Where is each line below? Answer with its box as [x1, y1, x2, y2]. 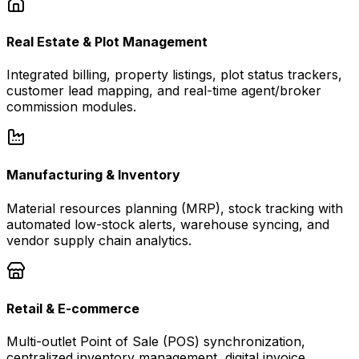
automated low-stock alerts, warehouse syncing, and [6, 216, 329, 232]
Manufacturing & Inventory [6, 167, 180, 184]
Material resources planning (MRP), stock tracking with [6, 200, 343, 216]
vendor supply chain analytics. [6, 232, 192, 248]
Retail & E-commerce [6, 300, 139, 317]
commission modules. [6, 99, 136, 115]
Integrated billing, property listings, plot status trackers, [6, 67, 342, 83]
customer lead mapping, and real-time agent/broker [6, 83, 321, 99]
